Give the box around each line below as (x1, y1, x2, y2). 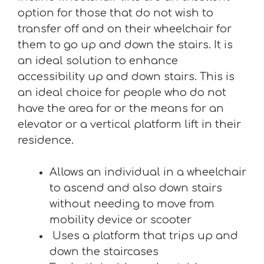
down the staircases (49, 246, 159, 258)
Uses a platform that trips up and (49, 230, 238, 242)
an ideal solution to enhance (18, 55, 178, 67)
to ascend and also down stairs (49, 182, 222, 194)
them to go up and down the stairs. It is (18, 39, 233, 51)
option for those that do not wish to (18, 7, 213, 19)
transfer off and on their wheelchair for (18, 23, 232, 35)
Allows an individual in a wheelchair (49, 166, 246, 179)
